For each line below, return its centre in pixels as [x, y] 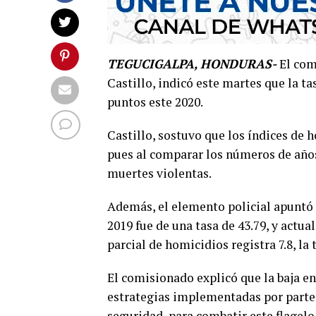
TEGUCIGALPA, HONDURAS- [192, 64]
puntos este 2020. [155, 102]
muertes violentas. [159, 173]
